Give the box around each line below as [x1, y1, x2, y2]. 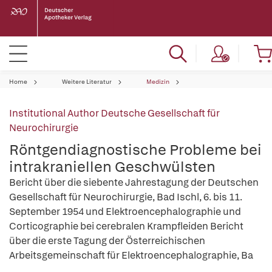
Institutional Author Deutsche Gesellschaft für [9, 107, 220, 120]
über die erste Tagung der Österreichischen [9, 234, 205, 247]
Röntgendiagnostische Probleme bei [9, 140, 262, 159]
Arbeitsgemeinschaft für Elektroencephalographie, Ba [9, 249, 253, 262]
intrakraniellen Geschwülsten [9, 157, 216, 176]
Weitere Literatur [62, 78, 112, 86]
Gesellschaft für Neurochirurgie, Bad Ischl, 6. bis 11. [9, 191, 242, 203]
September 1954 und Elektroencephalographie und [9, 205, 241, 218]
